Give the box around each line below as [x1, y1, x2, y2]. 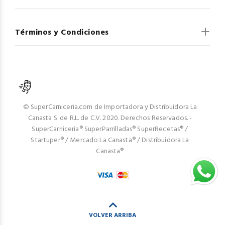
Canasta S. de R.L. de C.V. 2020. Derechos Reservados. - [28, 113, 192, 124]
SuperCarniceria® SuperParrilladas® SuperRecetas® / [32, 124, 188, 135]
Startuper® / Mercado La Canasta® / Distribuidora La [31, 135, 189, 146]
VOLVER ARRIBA [89, 210, 136, 220]
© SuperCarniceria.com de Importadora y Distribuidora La [23, 101, 197, 113]
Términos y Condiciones [15, 26, 109, 39]
